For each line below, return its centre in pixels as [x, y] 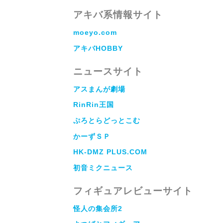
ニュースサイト [108, 71]
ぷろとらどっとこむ [107, 121]
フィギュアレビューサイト [133, 191]
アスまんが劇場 [99, 89]
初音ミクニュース [103, 167]
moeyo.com [95, 33]
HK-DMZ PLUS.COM [110, 152]
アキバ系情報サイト [118, 15]
